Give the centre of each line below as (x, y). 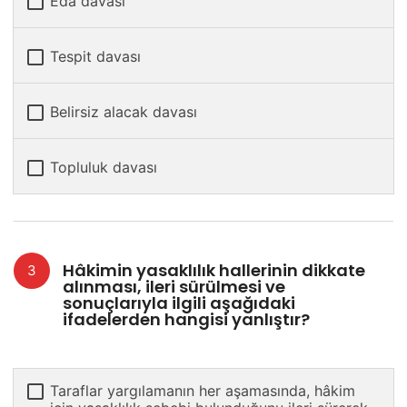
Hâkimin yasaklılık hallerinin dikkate (214, 271)
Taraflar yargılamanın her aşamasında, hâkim (203, 391)
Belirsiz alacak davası (124, 111)
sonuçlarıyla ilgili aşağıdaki (179, 303)
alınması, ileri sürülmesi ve (174, 287)
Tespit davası (95, 56)
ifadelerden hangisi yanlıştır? (186, 320)
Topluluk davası (104, 167)
